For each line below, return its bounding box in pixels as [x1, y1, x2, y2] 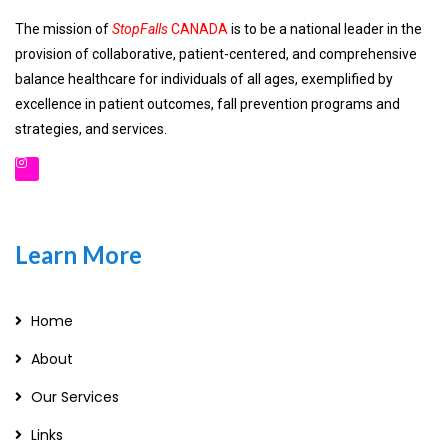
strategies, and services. [15, 120, 167, 137]
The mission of [15, 20, 109, 37]
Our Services [31, 386, 119, 407]
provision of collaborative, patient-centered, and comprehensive [15, 45, 417, 62]
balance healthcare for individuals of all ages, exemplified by [15, 70, 393, 87]
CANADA [168, 20, 228, 37]
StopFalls [109, 20, 168, 37]
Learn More [15, 239, 142, 269]
